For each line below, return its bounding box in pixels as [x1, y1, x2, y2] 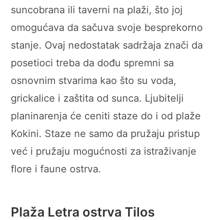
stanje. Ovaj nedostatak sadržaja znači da [11, 39, 203, 51]
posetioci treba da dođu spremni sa [11, 56, 174, 69]
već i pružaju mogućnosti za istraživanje [11, 145, 197, 157]
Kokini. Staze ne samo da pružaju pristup [11, 127, 200, 139]
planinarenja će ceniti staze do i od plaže [11, 110, 201, 122]
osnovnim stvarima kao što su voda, [11, 74, 177, 86]
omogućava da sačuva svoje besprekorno [11, 21, 203, 33]
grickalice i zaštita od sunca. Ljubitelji [11, 92, 184, 104]
